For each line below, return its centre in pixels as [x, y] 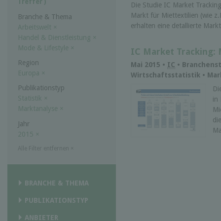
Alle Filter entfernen [44, 148]
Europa [30, 73]
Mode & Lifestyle [44, 48]
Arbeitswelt [36, 27]
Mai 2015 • [149, 65]
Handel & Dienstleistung [55, 38]
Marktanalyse [39, 109]
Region [28, 63]
